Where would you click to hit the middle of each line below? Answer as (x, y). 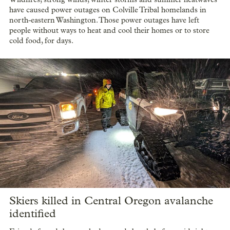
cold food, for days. (41, 40)
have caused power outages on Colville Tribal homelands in (108, 9)
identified (33, 213)
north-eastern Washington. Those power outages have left (104, 20)
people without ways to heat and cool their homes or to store (109, 30)
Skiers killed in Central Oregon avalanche (111, 200)
